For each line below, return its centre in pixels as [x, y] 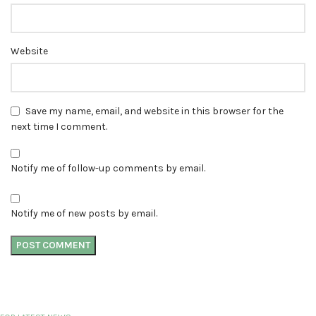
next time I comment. [59, 127]
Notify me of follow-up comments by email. [108, 169]
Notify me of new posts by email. [84, 214]
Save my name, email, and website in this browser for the [154, 111]
